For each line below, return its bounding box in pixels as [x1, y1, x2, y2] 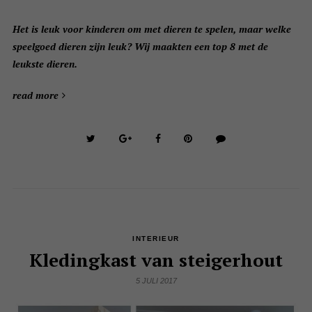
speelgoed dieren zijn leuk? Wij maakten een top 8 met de [12, 40, 268, 54]
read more [12, 88, 58, 102]
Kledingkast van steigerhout [29, 248, 283, 272]
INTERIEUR [132, 235, 180, 243]
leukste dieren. [12, 57, 77, 71]
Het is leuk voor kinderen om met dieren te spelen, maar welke [12, 22, 291, 36]
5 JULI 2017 [135, 276, 177, 286]
